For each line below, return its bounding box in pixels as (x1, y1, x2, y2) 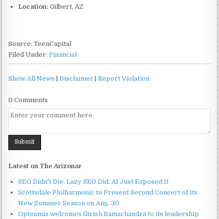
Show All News (8, 75, 55, 82)
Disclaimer (59, 75, 94, 82)
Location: (18, 3, 49, 10)
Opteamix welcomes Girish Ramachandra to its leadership (18, 210, 199, 218)
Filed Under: (8, 51, 49, 58)
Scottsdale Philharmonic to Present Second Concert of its (18, 188, 198, 196)
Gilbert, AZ (48, 3, 84, 10)
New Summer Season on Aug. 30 (18, 199, 120, 207)
